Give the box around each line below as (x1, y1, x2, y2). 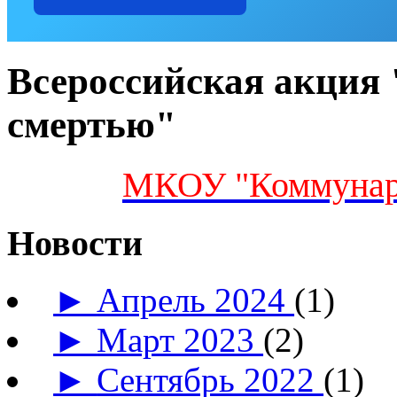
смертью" (7, 104, 176, 146)
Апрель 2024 (97, 281, 295, 320)
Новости (7, 222, 143, 263)
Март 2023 (97, 321, 264, 360)
